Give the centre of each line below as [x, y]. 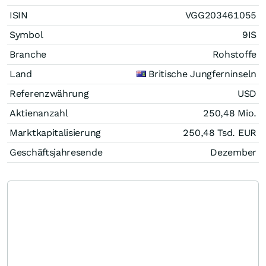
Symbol [26, 34]
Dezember [233, 152]
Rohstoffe [234, 54]
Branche [28, 54]
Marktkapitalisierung [55, 132]
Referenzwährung [49, 93]
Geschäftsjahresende [56, 152]
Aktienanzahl [39, 113]
